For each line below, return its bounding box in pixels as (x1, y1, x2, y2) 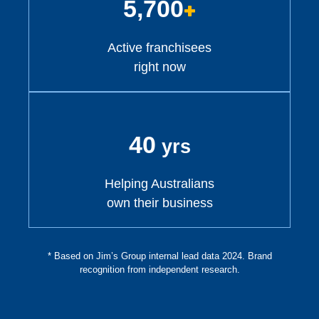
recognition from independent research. (79, 264, 240, 276)
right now (133, 59, 186, 74)
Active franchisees (108, 40, 211, 55)
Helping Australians (105, 177, 214, 192)
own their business (106, 196, 213, 211)
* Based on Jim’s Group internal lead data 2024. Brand (47, 251, 272, 262)
